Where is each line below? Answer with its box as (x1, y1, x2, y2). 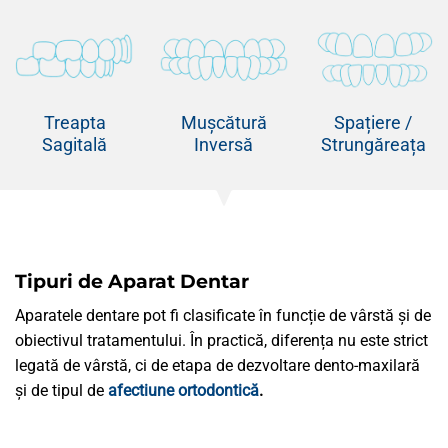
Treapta (43, 113, 106, 133)
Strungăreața (320, 135, 426, 155)
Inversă (194, 135, 254, 155)
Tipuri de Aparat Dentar (15, 269, 249, 294)
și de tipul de (15, 380, 108, 400)
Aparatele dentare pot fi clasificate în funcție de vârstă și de (15, 305, 431, 325)
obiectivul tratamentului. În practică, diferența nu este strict (15, 330, 428, 350)
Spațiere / (334, 113, 413, 133)
